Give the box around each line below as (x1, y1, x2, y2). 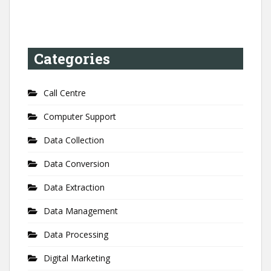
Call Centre (44, 87, 86, 99)
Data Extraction (44, 181, 105, 193)
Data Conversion (44, 157, 109, 169)
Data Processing (44, 228, 108, 240)
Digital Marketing (44, 252, 110, 264)
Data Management (44, 204, 118, 217)
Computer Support (44, 110, 116, 122)
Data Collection (44, 134, 104, 146)
